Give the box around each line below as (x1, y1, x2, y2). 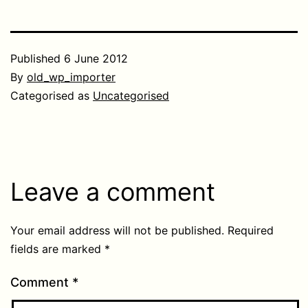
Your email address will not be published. (10, 223, 224, 237)
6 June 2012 (64, 51, 128, 65)
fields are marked (10, 241, 104, 256)
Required (228, 223, 274, 237)
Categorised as (10, 88, 93, 102)
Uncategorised (93, 88, 169, 102)
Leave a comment (10, 176, 215, 207)
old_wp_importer (27, 69, 115, 84)
